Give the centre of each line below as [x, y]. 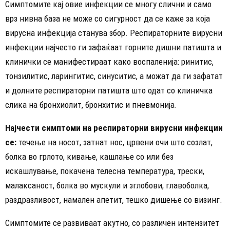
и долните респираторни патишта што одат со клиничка [109, 90]
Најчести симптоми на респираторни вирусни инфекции [114, 128]
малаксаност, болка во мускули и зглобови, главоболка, [107, 185]
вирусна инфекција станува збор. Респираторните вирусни [114, 33]
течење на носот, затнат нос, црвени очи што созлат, [114, 142]
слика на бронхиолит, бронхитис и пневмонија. [91, 104]
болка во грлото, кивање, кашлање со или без [89, 156]
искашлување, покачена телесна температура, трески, [105, 171]
